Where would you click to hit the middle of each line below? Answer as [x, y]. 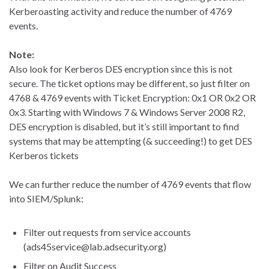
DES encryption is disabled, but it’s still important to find [124, 127]
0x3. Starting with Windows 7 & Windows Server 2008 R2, [127, 112]
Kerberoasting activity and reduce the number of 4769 [120, 11]
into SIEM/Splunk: [46, 199]
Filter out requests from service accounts [107, 232]
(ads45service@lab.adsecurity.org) [95, 247]
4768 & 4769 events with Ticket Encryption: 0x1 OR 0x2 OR [132, 98]
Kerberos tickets [44, 156]
